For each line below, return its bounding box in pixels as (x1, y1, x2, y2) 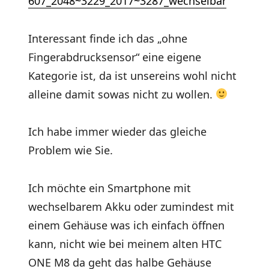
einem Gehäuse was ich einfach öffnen (28, 217, 225, 232)
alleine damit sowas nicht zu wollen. (28, 86, 216, 101)
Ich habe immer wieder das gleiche (28, 124, 207, 139)
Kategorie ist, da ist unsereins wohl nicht (28, 68, 237, 83)
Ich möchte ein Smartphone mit (28, 180, 192, 195)
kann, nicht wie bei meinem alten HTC (28, 236, 222, 251)
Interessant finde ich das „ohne (28, 31, 188, 46)
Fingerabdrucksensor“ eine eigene (28, 49, 202, 64)
